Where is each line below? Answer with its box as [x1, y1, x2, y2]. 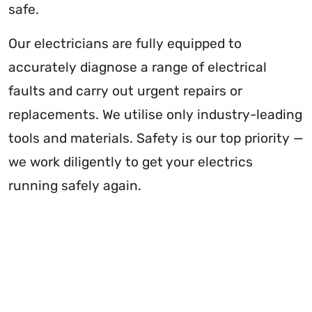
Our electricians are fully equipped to [8, 36, 242, 52]
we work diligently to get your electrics [8, 154, 253, 171]
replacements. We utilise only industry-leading [8, 107, 302, 123]
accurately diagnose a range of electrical [8, 59, 267, 76]
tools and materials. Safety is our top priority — [8, 130, 304, 147]
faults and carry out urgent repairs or [8, 83, 242, 100]
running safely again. [8, 178, 141, 194]
